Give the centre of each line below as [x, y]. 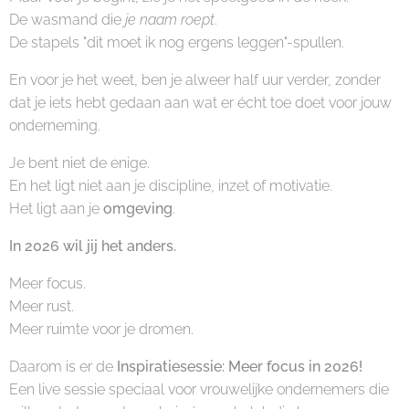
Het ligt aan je [56, 209]
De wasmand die [67, 20]
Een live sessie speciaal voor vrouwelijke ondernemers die [199, 389]
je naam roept [170, 20]
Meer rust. [42, 306]
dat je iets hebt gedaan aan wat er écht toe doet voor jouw [200, 103]
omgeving [138, 209]
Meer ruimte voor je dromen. [101, 329]
